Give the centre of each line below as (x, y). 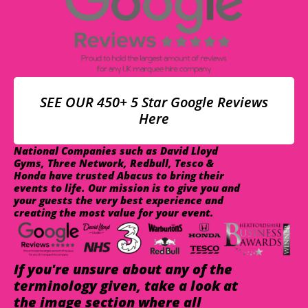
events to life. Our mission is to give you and (127, 188)
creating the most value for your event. (114, 213)
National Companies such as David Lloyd (116, 151)
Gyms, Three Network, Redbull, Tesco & (114, 163)
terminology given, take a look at (126, 285)
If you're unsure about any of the (123, 269)
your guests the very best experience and (119, 200)
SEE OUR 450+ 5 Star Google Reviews (154, 102)
